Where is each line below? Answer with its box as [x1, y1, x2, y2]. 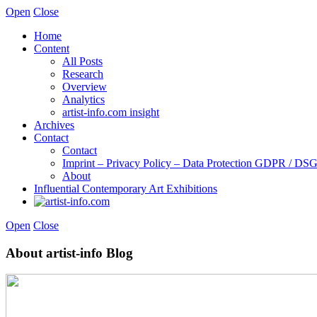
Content [34, 42, 69, 54]
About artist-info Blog [6, 245, 133, 260]
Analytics [62, 93, 105, 105]
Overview [62, 81, 107, 93]
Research [62, 68, 103, 80]
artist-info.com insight [62, 106, 159, 118]
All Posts [62, 55, 103, 67]
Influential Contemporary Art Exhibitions [34, 183, 217, 195]
